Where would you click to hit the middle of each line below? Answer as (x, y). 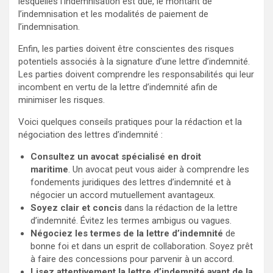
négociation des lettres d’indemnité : (90, 134)
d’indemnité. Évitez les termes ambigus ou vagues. (131, 220)
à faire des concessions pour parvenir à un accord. (132, 259)
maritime (49, 169)
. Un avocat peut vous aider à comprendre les (159, 169)
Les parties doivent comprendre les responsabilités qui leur (136, 74)
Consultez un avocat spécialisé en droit (116, 156)
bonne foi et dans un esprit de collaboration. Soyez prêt (142, 246)
